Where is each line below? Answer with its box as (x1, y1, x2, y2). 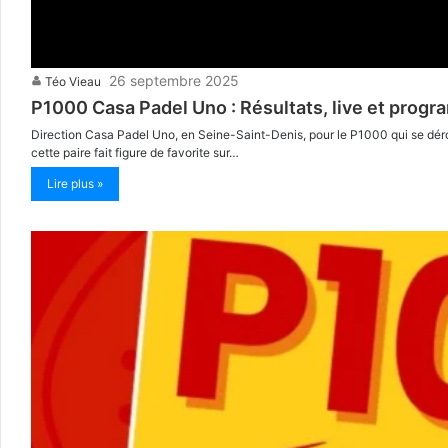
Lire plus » (47, 175, 103, 191)
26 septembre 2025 (109, 71, 239, 89)
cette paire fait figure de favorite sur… (31, 144, 239, 160)
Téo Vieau (45, 73, 101, 89)
